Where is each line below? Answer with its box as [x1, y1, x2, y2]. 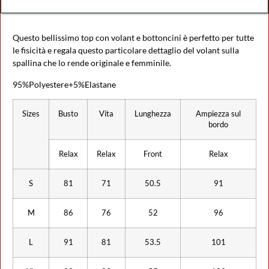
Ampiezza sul [196, 109, 241, 119]
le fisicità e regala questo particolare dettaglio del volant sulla [13, 45, 239, 56]
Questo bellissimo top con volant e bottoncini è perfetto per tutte [13, 32, 254, 43]
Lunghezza [134, 109, 171, 119]
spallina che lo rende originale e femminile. [13, 58, 171, 68]
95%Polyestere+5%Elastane [13, 79, 116, 89]
